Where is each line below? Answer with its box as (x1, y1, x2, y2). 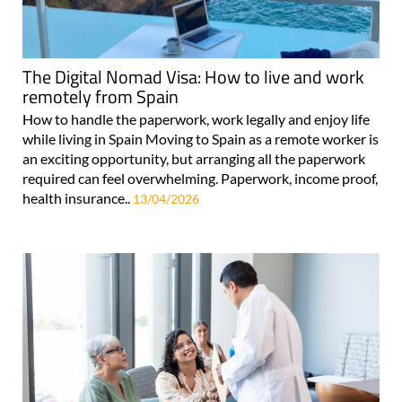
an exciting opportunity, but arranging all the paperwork (22, 150, 365, 168)
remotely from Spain (22, 83, 179, 111)
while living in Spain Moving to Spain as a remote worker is (22, 130, 379, 148)
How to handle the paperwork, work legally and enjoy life (22, 110, 370, 128)
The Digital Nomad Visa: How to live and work (22, 63, 364, 92)
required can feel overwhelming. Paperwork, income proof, (22, 170, 378, 188)
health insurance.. (22, 189, 133, 207)
